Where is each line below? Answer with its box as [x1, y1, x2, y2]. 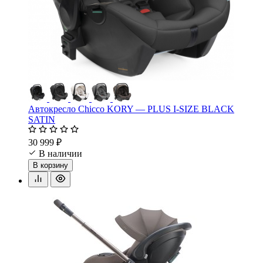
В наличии [39, 148, 82, 159]
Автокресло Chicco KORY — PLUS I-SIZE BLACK [28, 103, 234, 114]
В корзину [33, 160, 68, 170]
